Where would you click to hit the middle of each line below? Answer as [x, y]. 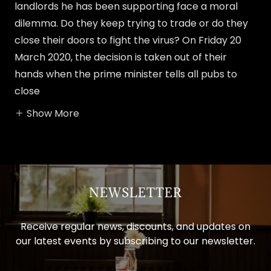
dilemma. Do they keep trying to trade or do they [131, 24]
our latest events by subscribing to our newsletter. [135, 241]
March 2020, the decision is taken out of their [121, 57]
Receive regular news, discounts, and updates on [135, 226]
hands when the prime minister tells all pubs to [126, 74]
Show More [53, 113]
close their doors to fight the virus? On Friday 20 [128, 41]
